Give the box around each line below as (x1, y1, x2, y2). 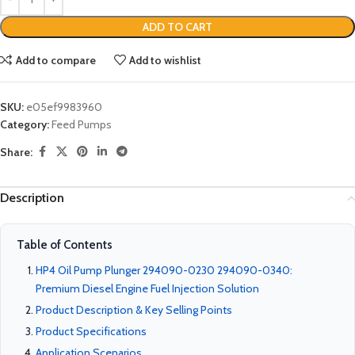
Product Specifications (36, 324, 147, 339)
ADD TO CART (143, 20, 212, 35)
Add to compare (15, 52, 96, 67)
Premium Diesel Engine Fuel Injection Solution (36, 281, 259, 296)
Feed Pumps (52, 117, 112, 132)
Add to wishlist (129, 52, 202, 67)
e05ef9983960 (26, 100, 102, 115)
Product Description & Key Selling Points (36, 303, 232, 318)
